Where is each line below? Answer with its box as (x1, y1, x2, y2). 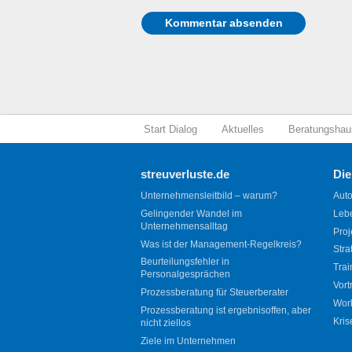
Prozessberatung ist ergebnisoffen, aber (141, 304, 311, 316)
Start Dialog (143, 123, 197, 135)
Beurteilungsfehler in (141, 256, 229, 268)
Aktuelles (221, 123, 264, 135)
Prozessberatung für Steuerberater (141, 287, 288, 299)
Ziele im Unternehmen (141, 335, 236, 346)
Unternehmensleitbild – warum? (141, 190, 277, 201)
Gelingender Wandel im (141, 207, 242, 219)
